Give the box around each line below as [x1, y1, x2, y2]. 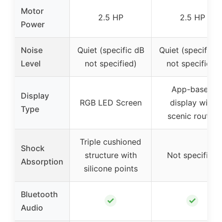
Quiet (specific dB [77, 45, 144, 55]
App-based [171, 84, 213, 95]
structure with [84, 150, 137, 161]
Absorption [21, 157, 63, 167]
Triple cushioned [80, 137, 141, 147]
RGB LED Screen [79, 98, 142, 108]
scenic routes [167, 111, 218, 121]
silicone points [83, 164, 138, 174]
